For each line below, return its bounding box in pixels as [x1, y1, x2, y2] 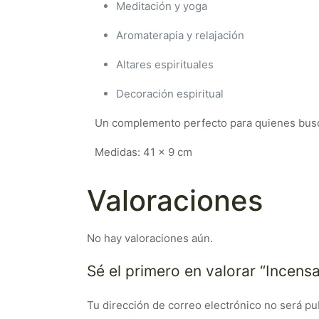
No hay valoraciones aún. [87, 231, 213, 245]
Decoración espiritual [116, 86, 224, 100]
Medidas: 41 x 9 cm [95, 145, 192, 159]
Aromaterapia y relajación [116, 28, 244, 42]
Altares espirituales [116, 57, 214, 71]
